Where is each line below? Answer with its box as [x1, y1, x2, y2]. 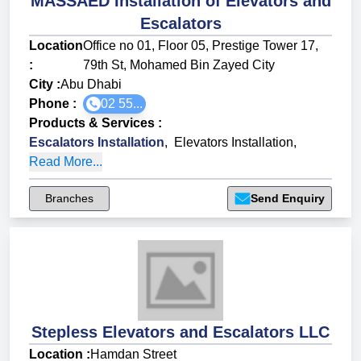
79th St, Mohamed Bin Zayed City [83, 58, 275, 73]
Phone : [29, 97, 83, 111]
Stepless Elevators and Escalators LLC [31, 323, 330, 342]
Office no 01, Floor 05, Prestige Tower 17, [83, 39, 318, 53]
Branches [45, 192, 93, 205]
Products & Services [29, 116, 155, 131]
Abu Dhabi [60, 77, 122, 92]
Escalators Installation [29, 135, 164, 150]
